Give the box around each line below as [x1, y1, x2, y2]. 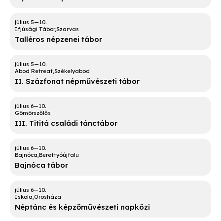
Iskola [15, 193, 33, 201]
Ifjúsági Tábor [15, 26, 55, 33]
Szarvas [56, 26, 79, 33]
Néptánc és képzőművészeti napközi [15, 202, 150, 212]
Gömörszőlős [15, 110, 51, 117]
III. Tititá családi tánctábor [15, 118, 117, 128]
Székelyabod [54, 68, 90, 75]
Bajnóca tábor [15, 160, 68, 170]
